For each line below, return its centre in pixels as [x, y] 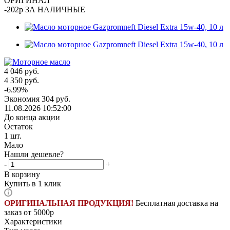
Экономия [23, 99]
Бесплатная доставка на [176, 203]
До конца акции [32, 117]
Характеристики [33, 221]
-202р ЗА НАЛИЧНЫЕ [45, 9]
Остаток [18, 126]
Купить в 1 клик [33, 183]
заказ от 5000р [29, 212]
